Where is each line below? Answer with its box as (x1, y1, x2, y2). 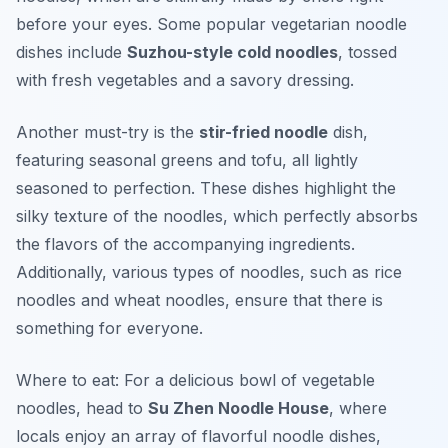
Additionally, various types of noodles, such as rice (16, 262, 402, 283)
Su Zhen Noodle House (148, 398, 329, 419)
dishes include (16, 42, 127, 63)
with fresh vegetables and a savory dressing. (16, 70, 354, 91)
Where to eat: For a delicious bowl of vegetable (16, 370, 375, 391)
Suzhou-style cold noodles (127, 42, 338, 63)
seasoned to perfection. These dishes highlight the (16, 178, 396, 199)
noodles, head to (16, 398, 148, 419)
